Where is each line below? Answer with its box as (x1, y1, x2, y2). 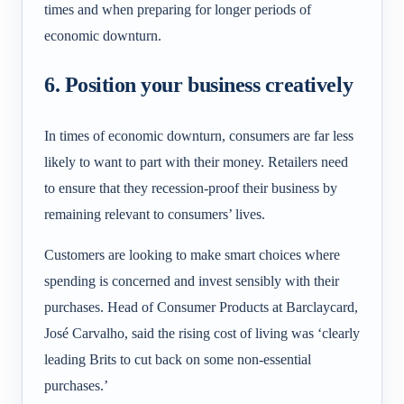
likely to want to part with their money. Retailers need (44, 153, 348, 170)
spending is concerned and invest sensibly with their (44, 272, 339, 289)
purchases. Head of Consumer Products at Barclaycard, (44, 298, 358, 315)
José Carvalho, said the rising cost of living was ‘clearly (44, 325, 360, 341)
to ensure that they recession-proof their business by (44, 179, 337, 196)
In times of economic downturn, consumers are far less (44, 127, 353, 143)
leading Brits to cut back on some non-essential (44, 351, 311, 367)
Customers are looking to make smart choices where (44, 246, 340, 262)
